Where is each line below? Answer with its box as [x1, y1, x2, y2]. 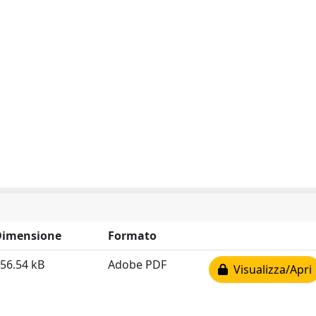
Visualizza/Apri [228, 262, 312, 277]
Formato [108, 228, 157, 243]
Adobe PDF [108, 257, 166, 272]
